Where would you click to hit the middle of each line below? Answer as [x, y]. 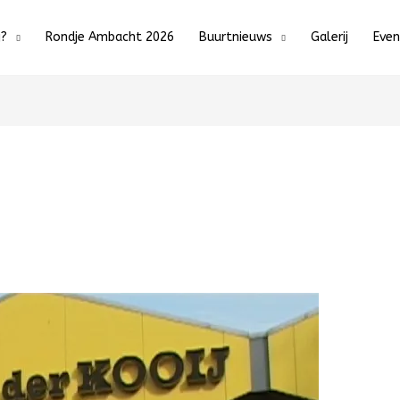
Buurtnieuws [236, 37]
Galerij [329, 37]
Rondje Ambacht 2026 [110, 37]
